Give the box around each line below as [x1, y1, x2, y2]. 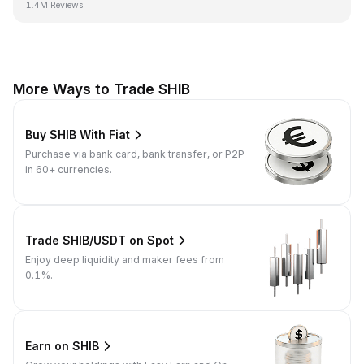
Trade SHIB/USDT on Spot [25, 233, 174, 248]
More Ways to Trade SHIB [13, 80, 190, 97]
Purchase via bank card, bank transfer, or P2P [25, 147, 245, 160]
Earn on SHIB [25, 339, 99, 353]
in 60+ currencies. [25, 162, 112, 175]
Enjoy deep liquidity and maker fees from [25, 253, 224, 266]
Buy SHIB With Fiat [25, 128, 130, 142]
